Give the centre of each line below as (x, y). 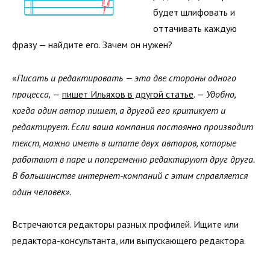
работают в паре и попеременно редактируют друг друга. (133, 159)
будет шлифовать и (194, 12)
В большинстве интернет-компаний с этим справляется (130, 175)
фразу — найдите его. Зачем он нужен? (92, 45)
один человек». (42, 191)
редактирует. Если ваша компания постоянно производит (133, 126)
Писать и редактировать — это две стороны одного (127, 77)
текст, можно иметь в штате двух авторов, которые (124, 143)
